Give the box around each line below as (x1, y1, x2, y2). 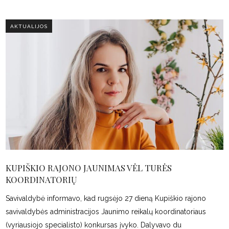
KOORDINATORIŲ (6, 174, 78, 186)
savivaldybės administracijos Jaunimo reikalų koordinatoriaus (6, 208, 207, 216)
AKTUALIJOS (10, 23, 48, 29)
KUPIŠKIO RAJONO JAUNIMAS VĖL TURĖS (6, 162, 172, 174)
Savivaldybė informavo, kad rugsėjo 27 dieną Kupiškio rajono (6, 194, 207, 203)
